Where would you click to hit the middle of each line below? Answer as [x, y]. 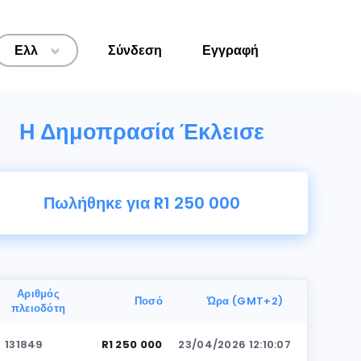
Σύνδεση [135, 50]
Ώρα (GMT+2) [245, 301]
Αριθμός [38, 294]
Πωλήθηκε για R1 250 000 [142, 203]
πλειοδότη [38, 308]
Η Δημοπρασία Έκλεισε [142, 132]
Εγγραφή [230, 50]
